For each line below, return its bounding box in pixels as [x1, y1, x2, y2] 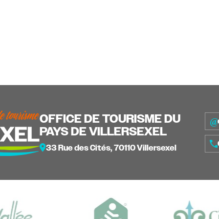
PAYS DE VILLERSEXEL [40, 125, 167, 138]
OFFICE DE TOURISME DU [40, 112, 181, 126]
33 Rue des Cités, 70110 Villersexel [45, 143, 176, 153]
